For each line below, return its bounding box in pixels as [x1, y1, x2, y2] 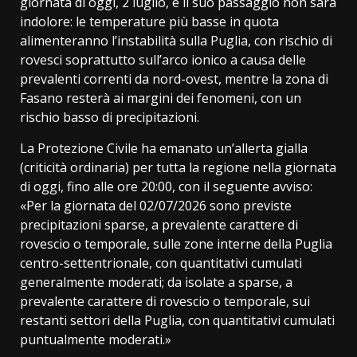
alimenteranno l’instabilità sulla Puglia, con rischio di [20, 31, 332, 49]
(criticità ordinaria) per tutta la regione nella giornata [20, 158, 336, 176]
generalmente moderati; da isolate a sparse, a [20, 273, 292, 291]
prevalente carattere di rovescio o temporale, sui [20, 292, 310, 310]
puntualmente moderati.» [20, 330, 171, 348]
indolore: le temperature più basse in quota [20, 12, 279, 30]
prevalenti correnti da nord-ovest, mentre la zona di [20, 69, 328, 88]
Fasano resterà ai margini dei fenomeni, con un [20, 88, 301, 107]
